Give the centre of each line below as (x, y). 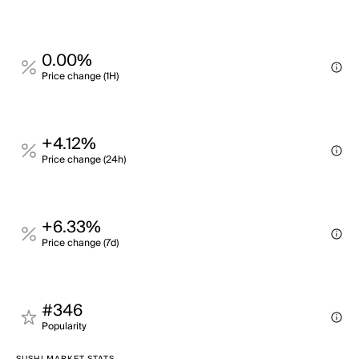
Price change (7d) (80, 243)
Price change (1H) (80, 77)
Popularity (64, 327)
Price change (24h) (84, 160)
